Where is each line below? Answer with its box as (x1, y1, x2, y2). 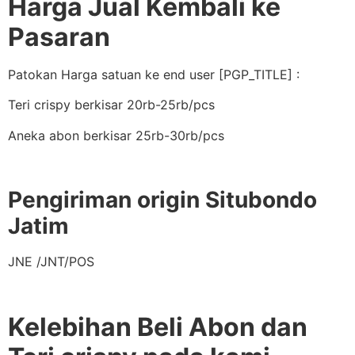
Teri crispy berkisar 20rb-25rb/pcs (8, 97, 215, 113)
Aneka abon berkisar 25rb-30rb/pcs (8, 127, 224, 143)
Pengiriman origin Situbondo (8, 185, 317, 213)
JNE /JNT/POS (8, 253, 94, 269)
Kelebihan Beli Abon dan (8, 311, 307, 343)
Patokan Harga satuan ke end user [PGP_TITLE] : (8, 66, 300, 82)
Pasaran (8, 21, 110, 52)
